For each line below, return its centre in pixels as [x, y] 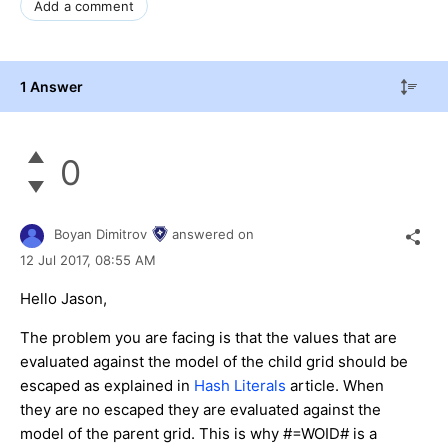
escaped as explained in [107, 385]
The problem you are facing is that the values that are [208, 337]
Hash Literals [240, 385]
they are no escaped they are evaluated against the [200, 409]
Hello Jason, [63, 298]
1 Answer [51, 86]
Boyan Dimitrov [100, 234]
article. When [335, 385]
